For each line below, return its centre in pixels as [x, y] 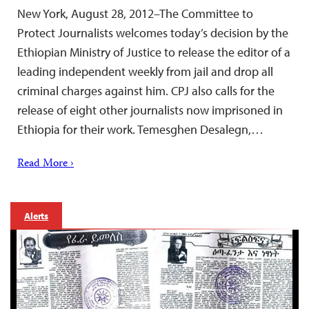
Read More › [46, 164]
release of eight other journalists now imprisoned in [150, 110]
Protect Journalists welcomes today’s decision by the [153, 32]
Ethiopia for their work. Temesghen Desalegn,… [140, 129]
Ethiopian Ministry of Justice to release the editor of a [154, 52]
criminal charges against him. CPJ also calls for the [146, 90]
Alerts [37, 216]
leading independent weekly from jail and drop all [145, 71]
